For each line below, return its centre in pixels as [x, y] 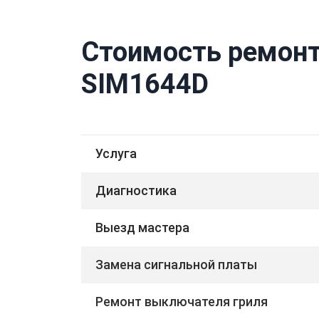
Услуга [116, 153]
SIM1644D [145, 84]
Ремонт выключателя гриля [182, 301]
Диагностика [136, 190]
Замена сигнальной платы [176, 264]
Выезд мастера [142, 227]
